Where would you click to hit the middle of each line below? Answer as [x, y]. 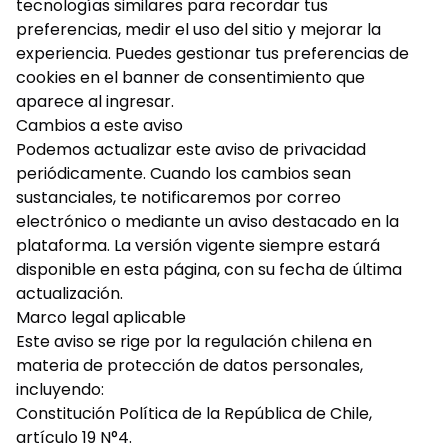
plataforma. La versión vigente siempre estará [198, 245]
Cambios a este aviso [99, 125]
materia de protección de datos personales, [189, 365]
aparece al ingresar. [95, 101]
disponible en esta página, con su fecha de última [209, 269]
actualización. [69, 293]
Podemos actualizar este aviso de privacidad [191, 149]
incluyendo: [60, 389]
